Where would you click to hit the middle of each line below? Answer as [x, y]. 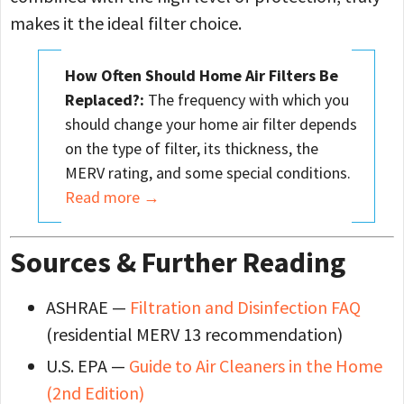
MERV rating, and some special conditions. [208, 172]
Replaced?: [105, 99]
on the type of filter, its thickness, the [192, 148]
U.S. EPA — [87, 366]
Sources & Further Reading [178, 263]
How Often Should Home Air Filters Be [202, 75]
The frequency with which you [247, 99]
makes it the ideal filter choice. [126, 23]
